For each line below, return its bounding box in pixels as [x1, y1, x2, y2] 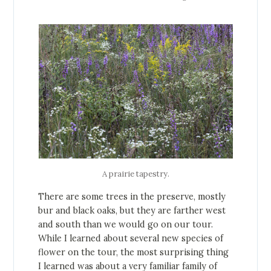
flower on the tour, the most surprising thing [38, 246, 229, 258]
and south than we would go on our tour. [38, 218, 214, 230]
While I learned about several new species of [38, 232, 224, 244]
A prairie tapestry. [102, 168, 169, 179]
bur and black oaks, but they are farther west [38, 204, 226, 216]
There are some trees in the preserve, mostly [38, 191, 226, 202]
